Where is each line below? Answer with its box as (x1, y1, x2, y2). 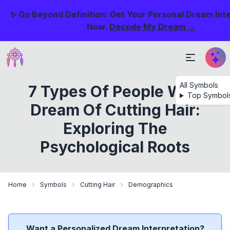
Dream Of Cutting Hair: (30, 101, 200, 119)
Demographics (128, 181, 173, 188)
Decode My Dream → (109, 22, 196, 32)
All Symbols (180, 81, 218, 89)
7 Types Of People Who (28, 82, 202, 101)
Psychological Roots (40, 138, 190, 156)
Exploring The (63, 119, 167, 138)
